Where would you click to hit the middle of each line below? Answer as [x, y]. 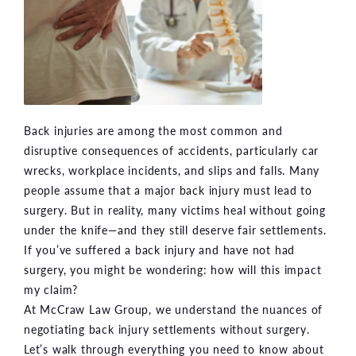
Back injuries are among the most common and [153, 130]
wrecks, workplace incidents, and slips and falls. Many [172, 170]
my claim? [51, 289]
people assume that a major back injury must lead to [168, 190]
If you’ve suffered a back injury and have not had [160, 249]
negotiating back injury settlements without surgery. [167, 329]
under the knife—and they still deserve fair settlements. [175, 229]
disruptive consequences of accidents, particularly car [172, 150]
